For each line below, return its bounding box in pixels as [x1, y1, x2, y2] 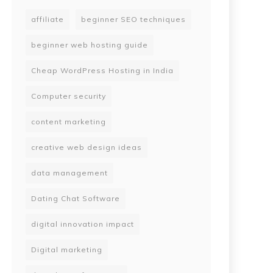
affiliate [31, 14, 64, 24]
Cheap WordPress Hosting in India [31, 65, 174, 75]
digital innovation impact [31, 219, 134, 229]
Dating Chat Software [31, 193, 120, 203]
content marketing [31, 116, 106, 126]
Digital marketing [31, 244, 102, 254]
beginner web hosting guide [31, 40, 148, 49]
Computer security [31, 91, 106, 101]
